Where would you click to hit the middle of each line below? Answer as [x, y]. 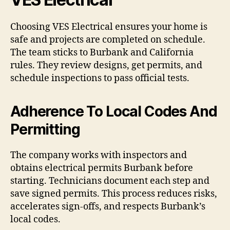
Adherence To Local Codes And [114, 111]
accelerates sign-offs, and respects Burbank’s [108, 206]
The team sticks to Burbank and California [102, 52]
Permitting [45, 129]
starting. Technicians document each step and [110, 181]
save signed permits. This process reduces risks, [114, 194]
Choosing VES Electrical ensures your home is [109, 27]
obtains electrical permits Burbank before [102, 168]
